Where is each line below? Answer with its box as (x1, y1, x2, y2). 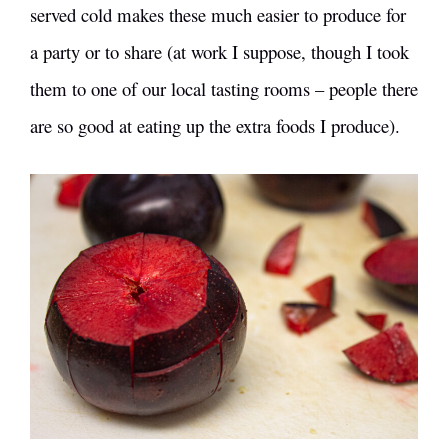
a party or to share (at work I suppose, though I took (30, 38, 409, 64)
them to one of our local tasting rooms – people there (30, 75, 418, 101)
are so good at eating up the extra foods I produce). (30, 112, 400, 138)
